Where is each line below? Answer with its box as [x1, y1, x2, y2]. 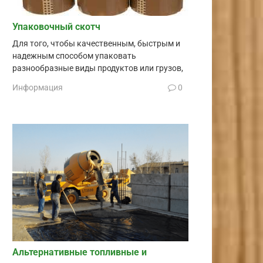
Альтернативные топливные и [12, 247, 147, 258]
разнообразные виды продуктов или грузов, [12, 63, 183, 73]
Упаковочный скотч [12, 21, 100, 32]
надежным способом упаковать [12, 50, 136, 61]
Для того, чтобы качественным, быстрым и [12, 38, 180, 49]
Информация [12, 83, 63, 93]
